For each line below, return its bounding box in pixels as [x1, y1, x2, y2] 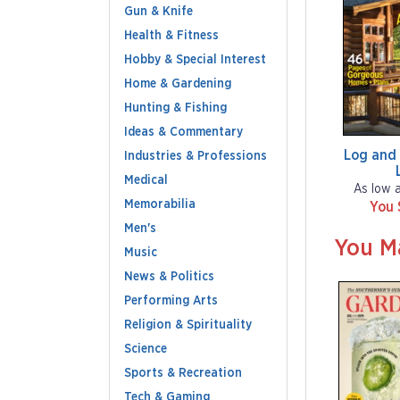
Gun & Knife [124, 5, 193, 18]
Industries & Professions [124, 150, 267, 162]
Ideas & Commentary [124, 126, 243, 138]
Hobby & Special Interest [124, 54, 266, 66]
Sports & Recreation [124, 367, 242, 379]
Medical [124, 174, 168, 187]
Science [124, 343, 167, 355]
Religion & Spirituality [124, 319, 252, 331]
